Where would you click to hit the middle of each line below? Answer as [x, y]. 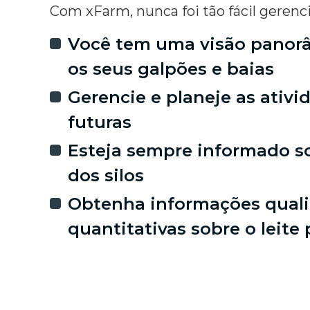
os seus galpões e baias [171, 69]
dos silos [106, 175]
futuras [100, 122]
